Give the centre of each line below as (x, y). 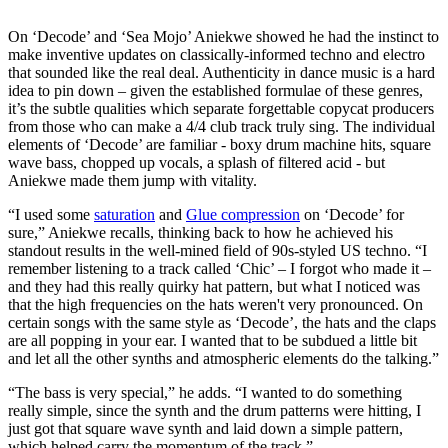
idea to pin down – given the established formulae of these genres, (215, 91)
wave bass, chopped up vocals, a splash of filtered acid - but (196, 163)
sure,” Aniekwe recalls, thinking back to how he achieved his (200, 233)
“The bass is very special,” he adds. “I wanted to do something (205, 393)
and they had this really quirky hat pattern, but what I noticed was (214, 287)
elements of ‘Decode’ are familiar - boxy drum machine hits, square (219, 145)
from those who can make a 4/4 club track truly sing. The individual (221, 127)
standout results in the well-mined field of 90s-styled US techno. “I (217, 251)
